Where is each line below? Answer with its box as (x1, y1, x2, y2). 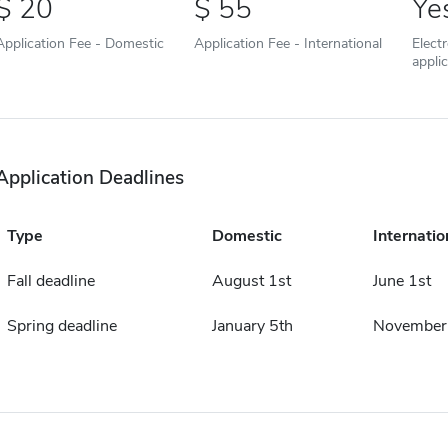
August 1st (211, 269, 291, 292)
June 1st (372, 269, 431, 292)
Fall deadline (6, 269, 95, 292)
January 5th (211, 314, 293, 337)
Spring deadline (6, 314, 117, 337)
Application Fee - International (193, 32, 382, 53)
